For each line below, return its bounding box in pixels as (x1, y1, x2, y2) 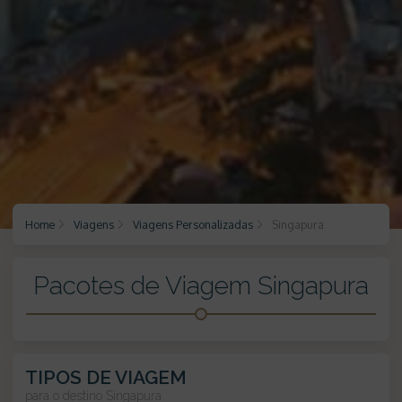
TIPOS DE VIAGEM (25, 366, 187, 389)
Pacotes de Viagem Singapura (32, 271, 369, 301)
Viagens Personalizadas (133, 217, 253, 232)
